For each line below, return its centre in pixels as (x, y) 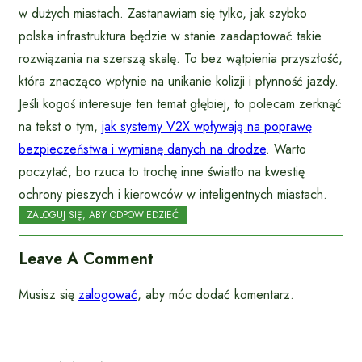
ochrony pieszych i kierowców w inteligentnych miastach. (173, 194)
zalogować (108, 294)
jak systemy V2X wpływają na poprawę (207, 126)
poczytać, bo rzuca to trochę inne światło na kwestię (162, 171)
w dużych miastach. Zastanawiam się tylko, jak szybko (163, 13)
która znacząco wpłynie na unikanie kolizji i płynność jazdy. (179, 81)
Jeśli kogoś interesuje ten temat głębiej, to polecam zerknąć (180, 103)
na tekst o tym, (60, 126)
